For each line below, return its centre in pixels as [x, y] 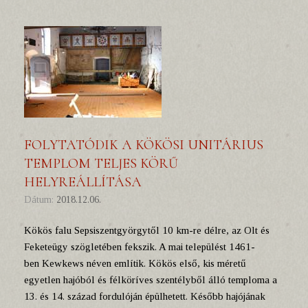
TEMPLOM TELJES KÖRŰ [101, 164]
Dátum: [44, 200]
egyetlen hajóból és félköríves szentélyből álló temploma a [151, 280]
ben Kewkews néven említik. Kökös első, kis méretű [135, 263]
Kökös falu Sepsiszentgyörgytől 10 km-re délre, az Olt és [147, 230]
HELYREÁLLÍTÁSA [83, 182]
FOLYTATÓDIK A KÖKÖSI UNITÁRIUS [144, 145]
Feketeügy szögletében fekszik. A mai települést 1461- [140, 247]
